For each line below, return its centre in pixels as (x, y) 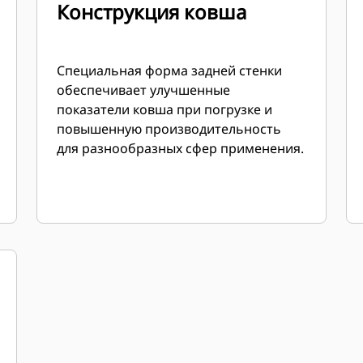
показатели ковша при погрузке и (165, 109)
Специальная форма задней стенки (170, 70)
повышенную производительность (169, 129)
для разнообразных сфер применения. (181, 148)
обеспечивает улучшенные (144, 90)
